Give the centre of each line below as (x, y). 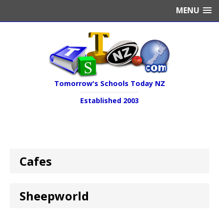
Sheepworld (54, 196)
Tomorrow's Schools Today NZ (109, 83)
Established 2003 (109, 100)
